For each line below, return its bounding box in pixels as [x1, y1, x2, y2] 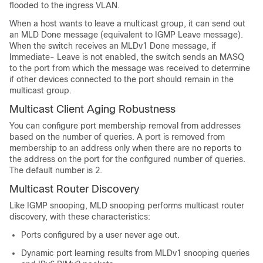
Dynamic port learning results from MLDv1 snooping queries [21, 248, 249, 258]
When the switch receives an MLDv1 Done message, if [9, 41, 216, 50]
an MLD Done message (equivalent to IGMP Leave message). [9, 30, 243, 39]
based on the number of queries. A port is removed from [9, 132, 225, 141]
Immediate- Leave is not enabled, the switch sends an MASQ [9, 52, 244, 62]
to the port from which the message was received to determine [9, 63, 250, 73]
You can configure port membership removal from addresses [9, 121, 241, 130]
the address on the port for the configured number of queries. [9, 154, 245, 164]
